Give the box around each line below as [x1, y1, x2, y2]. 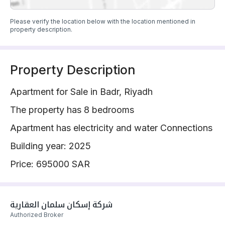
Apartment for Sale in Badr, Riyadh [10, 86, 153, 97]
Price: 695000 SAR [10, 159, 90, 170]
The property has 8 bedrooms [10, 104, 134, 116]
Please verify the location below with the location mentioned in [10, 18, 195, 26]
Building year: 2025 [10, 141, 91, 152]
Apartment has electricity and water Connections [10, 123, 212, 134]
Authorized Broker [10, 211, 63, 219]
